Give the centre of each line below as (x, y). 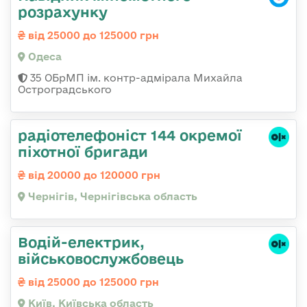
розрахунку (63, 11)
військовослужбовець (101, 258)
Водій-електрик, (81, 242)
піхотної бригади (83, 151)
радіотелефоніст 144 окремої (130, 135)
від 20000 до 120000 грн (93, 175)
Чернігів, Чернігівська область (111, 196)
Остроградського (65, 89)
